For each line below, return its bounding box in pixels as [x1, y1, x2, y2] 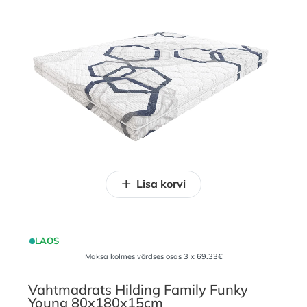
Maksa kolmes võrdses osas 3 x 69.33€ [84, 251, 223, 261]
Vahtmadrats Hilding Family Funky [28, 281, 248, 299]
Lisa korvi [136, 177, 186, 191]
